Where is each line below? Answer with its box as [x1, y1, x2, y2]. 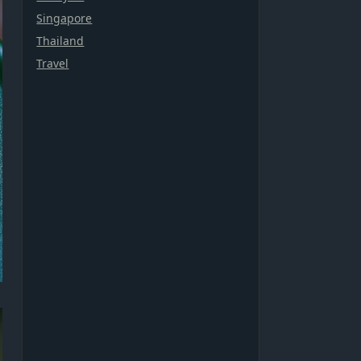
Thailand [36, 32, 85, 48]
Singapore [36, 10, 93, 26]
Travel [36, 55, 69, 71]
